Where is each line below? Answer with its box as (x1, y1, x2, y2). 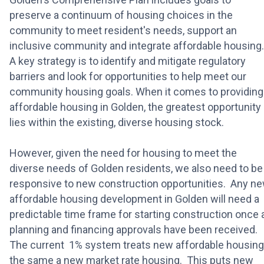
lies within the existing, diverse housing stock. (9, 115, 229, 128)
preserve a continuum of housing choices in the (9, 8, 233, 21)
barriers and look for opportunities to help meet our (9, 70, 246, 82)
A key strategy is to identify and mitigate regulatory (9, 54, 246, 67)
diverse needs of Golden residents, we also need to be (9, 161, 263, 174)
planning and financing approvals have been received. (9, 223, 260, 236)
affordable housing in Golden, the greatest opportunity (9, 100, 261, 113)
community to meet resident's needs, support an (9, 24, 237, 37)
